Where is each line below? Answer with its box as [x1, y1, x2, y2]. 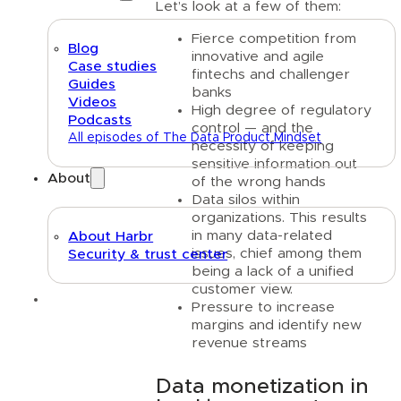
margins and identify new [192, 317, 363, 332]
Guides [68, 76, 116, 91]
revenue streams [192, 335, 308, 350]
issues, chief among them [192, 245, 363, 260]
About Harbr [68, 228, 154, 243]
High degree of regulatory [192, 102, 372, 117]
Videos [68, 94, 117, 109]
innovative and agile [192, 48, 325, 64]
